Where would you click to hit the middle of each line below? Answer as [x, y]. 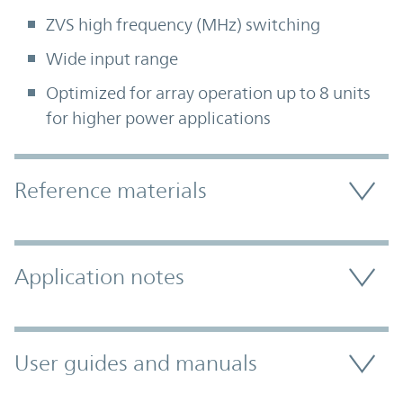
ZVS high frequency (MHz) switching [183, 25]
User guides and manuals [136, 364]
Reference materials [111, 191]
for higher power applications [158, 118]
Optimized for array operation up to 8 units [208, 93]
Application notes [99, 278]
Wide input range [112, 59]
